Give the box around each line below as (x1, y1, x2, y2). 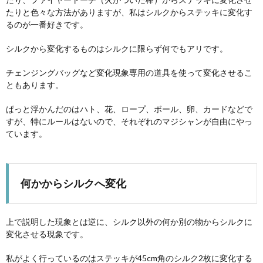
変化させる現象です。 (6, 228, 88, 239)
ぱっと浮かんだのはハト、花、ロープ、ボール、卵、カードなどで (6, 103, 252, 114)
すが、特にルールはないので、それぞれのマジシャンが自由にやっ (6, 116, 252, 126)
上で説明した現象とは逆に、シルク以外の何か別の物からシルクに (6, 216, 252, 227)
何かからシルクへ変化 (21, 176, 126, 190)
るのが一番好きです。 (6, 19, 88, 29)
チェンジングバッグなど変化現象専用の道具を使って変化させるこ (6, 67, 252, 77)
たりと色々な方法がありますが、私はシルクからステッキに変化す (6, 6, 252, 17)
